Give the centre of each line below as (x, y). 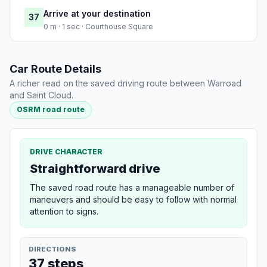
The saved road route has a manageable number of (132, 187)
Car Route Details (55, 69)
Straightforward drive (95, 168)
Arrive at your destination (97, 14)
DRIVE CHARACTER (66, 151)
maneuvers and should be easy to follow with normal (133, 199)
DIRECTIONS (52, 249)
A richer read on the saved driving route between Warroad (125, 83)
